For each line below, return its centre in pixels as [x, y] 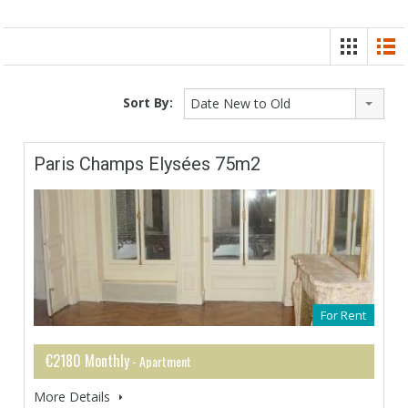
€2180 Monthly [87, 360]
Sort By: [148, 102]
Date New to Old [240, 103]
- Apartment [160, 361]
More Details [74, 396]
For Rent [343, 315]
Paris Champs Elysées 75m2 [147, 163]
